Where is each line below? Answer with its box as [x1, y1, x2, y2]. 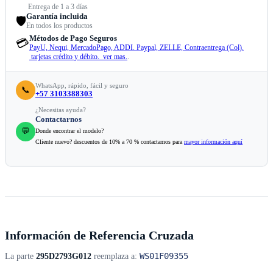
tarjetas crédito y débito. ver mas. [29, 52, 127, 62]
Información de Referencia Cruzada [5, 229, 194, 243]
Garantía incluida [26, 12, 88, 21]
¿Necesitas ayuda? [35, 106, 86, 114]
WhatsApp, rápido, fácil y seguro [35, 82, 129, 90]
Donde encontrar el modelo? [35, 127, 104, 135]
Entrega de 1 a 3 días [28, 2, 88, 12]
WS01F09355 [140, 251, 188, 261]
